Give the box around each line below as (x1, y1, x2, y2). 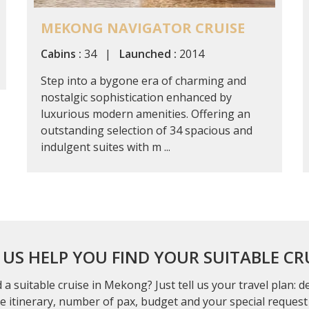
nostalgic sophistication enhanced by (41, 89, 232, 105)
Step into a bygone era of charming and (41, 72, 246, 88)
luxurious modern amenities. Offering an (41, 106, 250, 121)
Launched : (119, 46, 177, 61)
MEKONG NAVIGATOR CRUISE (41, 18, 245, 37)
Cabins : (41, 46, 81, 61)
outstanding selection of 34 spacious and (41, 122, 252, 138)
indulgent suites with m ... (41, 139, 170, 154)
